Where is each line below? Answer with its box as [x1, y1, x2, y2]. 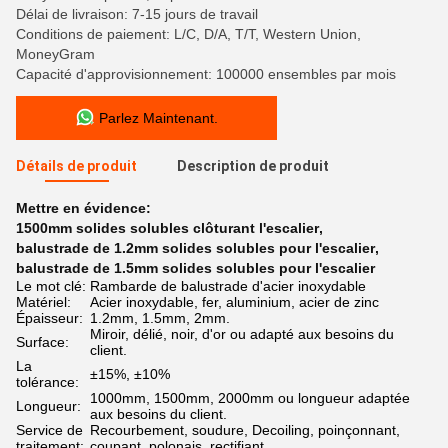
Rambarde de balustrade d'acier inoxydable [90, 278, 366, 294]
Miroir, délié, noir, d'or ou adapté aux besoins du [90, 326, 394, 342]
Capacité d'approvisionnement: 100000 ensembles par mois [16, 66, 396, 82]
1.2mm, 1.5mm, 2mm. [90, 310, 230, 326]
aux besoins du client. [90, 406, 227, 422]
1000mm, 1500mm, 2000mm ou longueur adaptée [90, 390, 410, 406]
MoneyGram [16, 46, 95, 62]
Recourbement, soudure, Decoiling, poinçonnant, [90, 422, 400, 438]
